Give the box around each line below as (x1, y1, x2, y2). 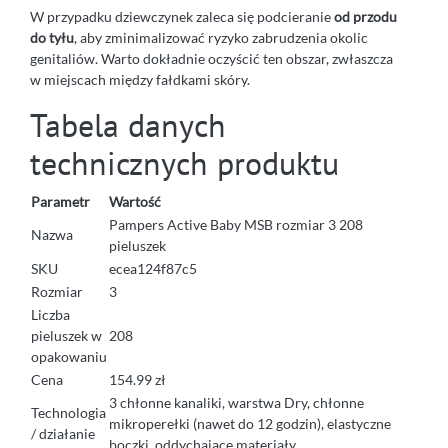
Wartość (109, 192, 161, 210)
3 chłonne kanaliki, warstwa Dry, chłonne (109, 393, 364, 411)
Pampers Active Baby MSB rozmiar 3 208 (109, 215, 363, 233)
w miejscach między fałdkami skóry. (30, 70, 250, 88)
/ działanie (31, 424, 95, 442)
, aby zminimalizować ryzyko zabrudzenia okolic (74, 28, 368, 46)
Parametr (31, 192, 90, 210)
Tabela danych (30, 103, 226, 146)
